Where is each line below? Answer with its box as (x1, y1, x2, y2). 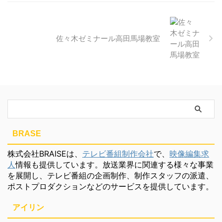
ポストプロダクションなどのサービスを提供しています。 (7, 181, 214, 191)
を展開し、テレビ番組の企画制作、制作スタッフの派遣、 (7, 170, 214, 180)
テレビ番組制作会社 (82, 148, 154, 159)
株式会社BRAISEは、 (7, 148, 82, 159)
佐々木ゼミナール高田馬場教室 (56, 33, 160, 43)
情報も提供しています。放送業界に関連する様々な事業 (15, 159, 214, 169)
